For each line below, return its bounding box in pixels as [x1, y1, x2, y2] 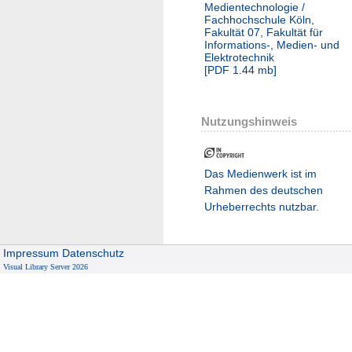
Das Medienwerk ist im [204, 167, 317, 180]
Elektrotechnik [204, 50, 274, 64]
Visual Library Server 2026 [3, 262, 89, 272]
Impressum [3, 247, 60, 260]
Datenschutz [62, 247, 125, 260]
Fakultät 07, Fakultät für [204, 25, 323, 38]
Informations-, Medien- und [204, 38, 339, 51]
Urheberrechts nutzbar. [204, 200, 319, 213]
